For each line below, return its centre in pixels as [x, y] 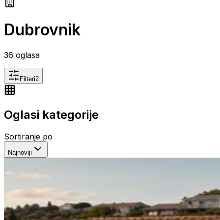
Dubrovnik [42, 30]
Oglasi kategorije [51, 114]
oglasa [27, 55]
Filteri [27, 79]
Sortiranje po [28, 136]
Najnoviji [20, 152]
